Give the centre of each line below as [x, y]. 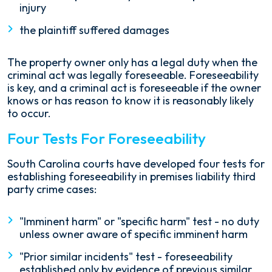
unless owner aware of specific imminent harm [134, 234]
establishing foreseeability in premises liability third [131, 176]
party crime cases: [52, 189]
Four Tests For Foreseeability [107, 138]
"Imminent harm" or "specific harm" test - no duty [139, 221]
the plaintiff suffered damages [94, 30]
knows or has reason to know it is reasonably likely [131, 100]
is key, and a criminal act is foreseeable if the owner [134, 88]
